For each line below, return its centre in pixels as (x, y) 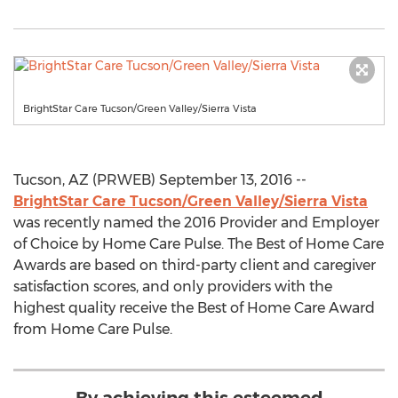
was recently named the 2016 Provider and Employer (196, 223)
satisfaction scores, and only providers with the (173, 287)
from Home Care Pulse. (93, 329)
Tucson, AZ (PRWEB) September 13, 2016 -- (160, 180)
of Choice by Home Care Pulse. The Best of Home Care (199, 244)
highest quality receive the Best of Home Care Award (194, 308)
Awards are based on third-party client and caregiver (195, 265)
